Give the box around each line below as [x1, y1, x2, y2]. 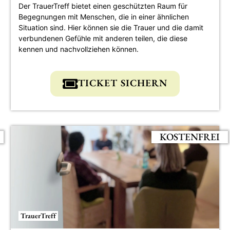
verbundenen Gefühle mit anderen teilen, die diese [18, 33, 187, 43]
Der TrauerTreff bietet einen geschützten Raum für [18, 1, 187, 10]
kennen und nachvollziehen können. [18, 44, 139, 53]
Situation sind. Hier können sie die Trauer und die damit [18, 23, 203, 32]
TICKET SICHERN [78, 76, 168, 89]
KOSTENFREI [159, 130, 220, 143]
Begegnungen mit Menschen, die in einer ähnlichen [18, 12, 189, 21]
